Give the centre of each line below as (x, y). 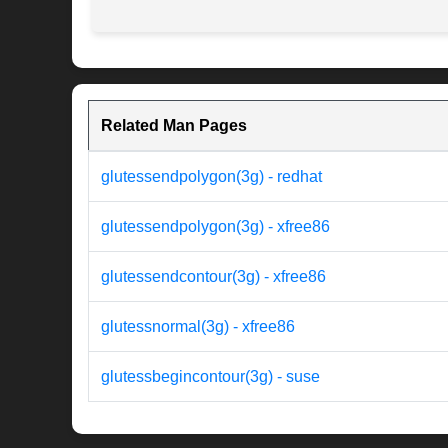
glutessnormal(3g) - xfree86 (198, 327)
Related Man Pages (174, 126)
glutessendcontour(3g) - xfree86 (213, 277)
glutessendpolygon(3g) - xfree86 (215, 227)
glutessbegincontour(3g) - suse (210, 377)
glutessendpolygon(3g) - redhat (211, 177)
